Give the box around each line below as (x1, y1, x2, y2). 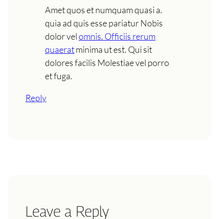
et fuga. (45, 70, 72, 81)
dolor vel (45, 30, 79, 42)
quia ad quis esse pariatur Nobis (45, 17, 163, 28)
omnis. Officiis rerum (79, 30, 155, 42)
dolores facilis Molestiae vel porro (45, 57, 169, 68)
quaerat (45, 44, 74, 55)
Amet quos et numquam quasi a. (45, 4, 162, 15)
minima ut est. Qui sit (74, 44, 152, 55)
